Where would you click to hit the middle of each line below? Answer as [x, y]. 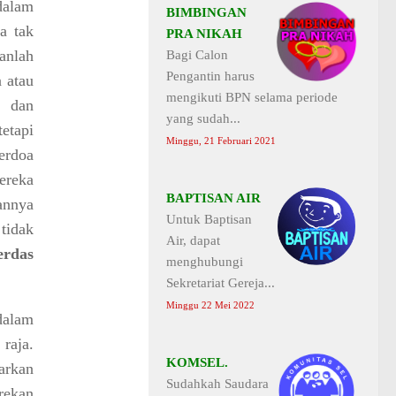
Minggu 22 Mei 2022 [210, 305]
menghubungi [205, 261]
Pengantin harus [210, 76]
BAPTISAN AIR [213, 198]
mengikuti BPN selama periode [252, 97]
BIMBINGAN [206, 12]
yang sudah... [203, 118]
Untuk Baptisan [209, 219]
